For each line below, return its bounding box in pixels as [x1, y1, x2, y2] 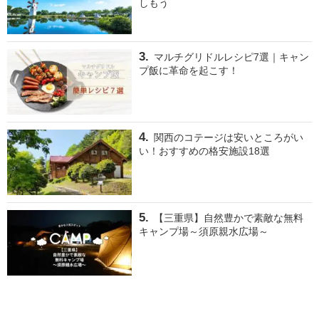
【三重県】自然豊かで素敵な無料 [153, 211, 303, 224]
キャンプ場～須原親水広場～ [139, 225, 268, 237]
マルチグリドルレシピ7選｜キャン [153, 51, 309, 63]
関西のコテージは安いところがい [153, 131, 303, 143]
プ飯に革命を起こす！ [139, 64, 239, 76]
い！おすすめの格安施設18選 [139, 145, 270, 157]
